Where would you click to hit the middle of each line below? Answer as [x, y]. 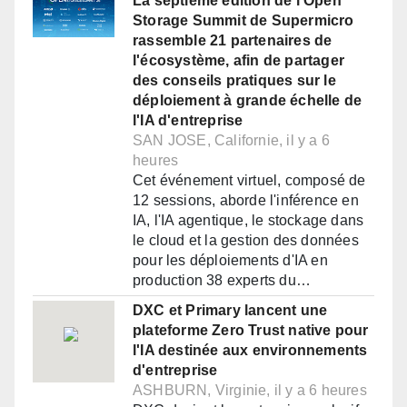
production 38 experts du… [222, 281]
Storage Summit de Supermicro [243, 21]
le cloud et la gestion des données [246, 241]
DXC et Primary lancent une [230, 311]
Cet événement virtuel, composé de [249, 181]
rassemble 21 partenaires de [233, 41]
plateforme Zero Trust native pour [251, 331]
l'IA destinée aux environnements [250, 351]
